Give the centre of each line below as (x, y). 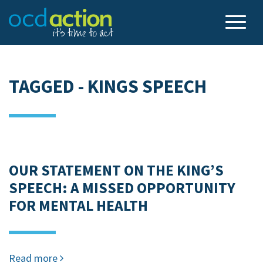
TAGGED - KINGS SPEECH (108, 86)
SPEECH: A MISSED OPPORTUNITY (122, 188)
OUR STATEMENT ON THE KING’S (116, 170)
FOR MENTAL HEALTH (78, 205)
